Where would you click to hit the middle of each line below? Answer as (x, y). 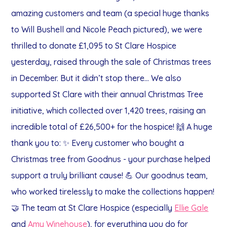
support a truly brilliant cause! (67, 175)
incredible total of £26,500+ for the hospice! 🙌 (98, 126)
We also (166, 78)
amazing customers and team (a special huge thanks (110, 13)
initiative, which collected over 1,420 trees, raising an (109, 110)
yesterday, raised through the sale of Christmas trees (111, 62)
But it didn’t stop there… (105, 78)
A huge (200, 126)
